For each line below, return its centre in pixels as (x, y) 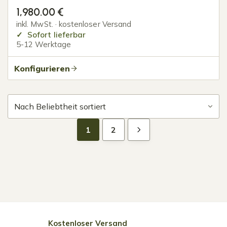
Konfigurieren (42, 68)
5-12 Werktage (44, 45)
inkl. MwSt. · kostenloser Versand (74, 24)
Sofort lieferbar (56, 35)
